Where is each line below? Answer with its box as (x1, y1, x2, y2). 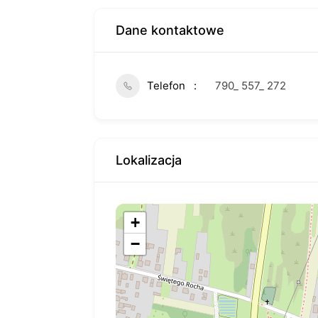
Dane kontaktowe (116, 23, 224, 38)
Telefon (147, 79, 185, 92)
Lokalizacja (116, 153, 182, 168)
